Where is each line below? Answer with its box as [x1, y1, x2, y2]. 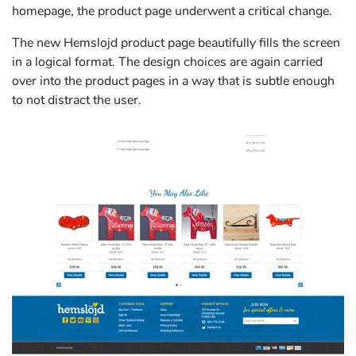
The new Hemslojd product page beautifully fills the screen [12, 34, 340, 52]
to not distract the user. [12, 91, 145, 110]
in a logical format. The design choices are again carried [12, 53, 323, 72]
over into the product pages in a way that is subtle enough [12, 72, 335, 91]
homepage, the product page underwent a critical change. [12, 2, 332, 21]
